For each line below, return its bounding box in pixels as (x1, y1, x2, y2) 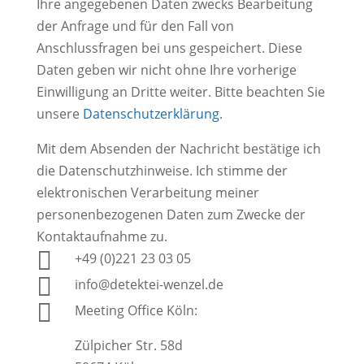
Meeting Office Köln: (74, 301, 197, 319)
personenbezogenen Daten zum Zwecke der (36, 205, 305, 223)
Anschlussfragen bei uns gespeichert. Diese (36, 38, 302, 57)
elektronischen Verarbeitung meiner (36, 183, 259, 201)
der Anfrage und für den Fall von (36, 16, 234, 35)
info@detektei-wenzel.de (74, 275, 223, 293)
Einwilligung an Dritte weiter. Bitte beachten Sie (36, 82, 325, 101)
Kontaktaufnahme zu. (36, 227, 167, 245)
